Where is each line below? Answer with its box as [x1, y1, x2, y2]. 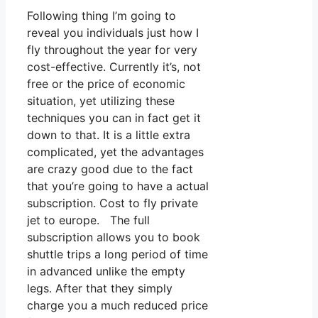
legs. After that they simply [27, 281, 172, 296]
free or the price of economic [27, 77, 185, 92]
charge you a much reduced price [27, 298, 208, 313]
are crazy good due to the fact [27, 162, 193, 177]
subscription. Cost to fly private [27, 196, 198, 211]
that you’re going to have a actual [27, 179, 209, 194]
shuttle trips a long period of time [27, 247, 208, 262]
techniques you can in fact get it [27, 111, 201, 126]
